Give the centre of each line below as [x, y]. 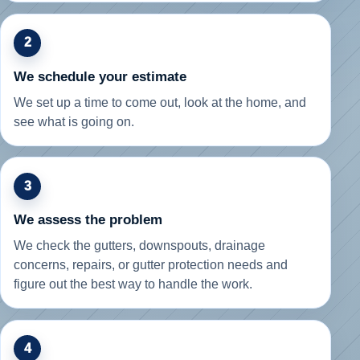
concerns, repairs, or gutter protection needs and [151, 265]
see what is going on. [74, 121]
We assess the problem [88, 220]
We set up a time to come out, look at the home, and [160, 102]
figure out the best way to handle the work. [133, 284]
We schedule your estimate [100, 76]
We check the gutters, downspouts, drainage [139, 246]
